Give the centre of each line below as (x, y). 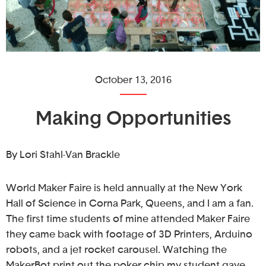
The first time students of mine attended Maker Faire (128, 218)
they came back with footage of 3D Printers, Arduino (129, 234)
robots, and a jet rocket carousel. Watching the (116, 249)
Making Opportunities (133, 118)
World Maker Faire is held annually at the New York (124, 188)
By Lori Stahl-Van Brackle (63, 154)
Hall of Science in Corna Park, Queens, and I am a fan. (130, 203)
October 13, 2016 (133, 80)
